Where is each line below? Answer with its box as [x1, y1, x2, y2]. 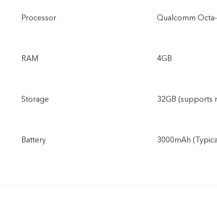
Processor [21, 13, 56, 24]
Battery [21, 135, 46, 146]
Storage [21, 94, 49, 105]
